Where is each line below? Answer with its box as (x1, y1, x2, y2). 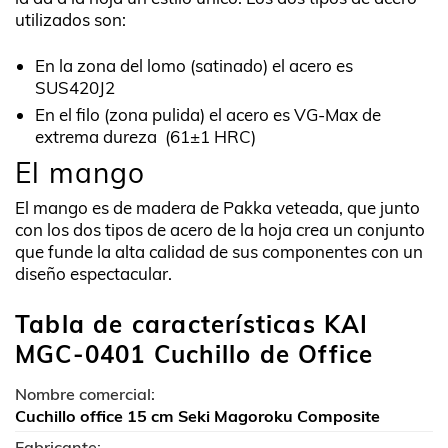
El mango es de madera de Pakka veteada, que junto (15, 196, 420, 218)
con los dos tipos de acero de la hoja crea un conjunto (15, 218, 425, 240)
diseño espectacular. (15, 262, 172, 284)
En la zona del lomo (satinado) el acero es (35, 55, 353, 77)
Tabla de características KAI (15, 308, 369, 339)
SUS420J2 (35, 77, 115, 99)
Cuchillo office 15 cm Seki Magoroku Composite (15, 405, 380, 426)
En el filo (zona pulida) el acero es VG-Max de (35, 104, 381, 126)
